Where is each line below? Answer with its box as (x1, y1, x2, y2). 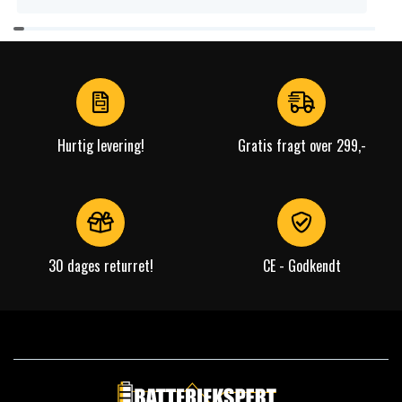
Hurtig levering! (57, 135, 144, 157)
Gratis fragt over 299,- (237, 135, 366, 157)
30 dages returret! (48, 255, 153, 277)
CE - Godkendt (262, 255, 341, 277)
